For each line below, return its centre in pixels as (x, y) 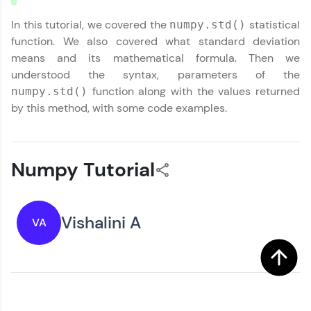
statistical (273, 25)
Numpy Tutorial (83, 170)
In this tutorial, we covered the (91, 25)
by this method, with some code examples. (119, 108)
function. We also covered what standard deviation (155, 41)
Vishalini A (101, 222)
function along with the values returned (194, 91)
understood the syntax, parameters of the (155, 75)
